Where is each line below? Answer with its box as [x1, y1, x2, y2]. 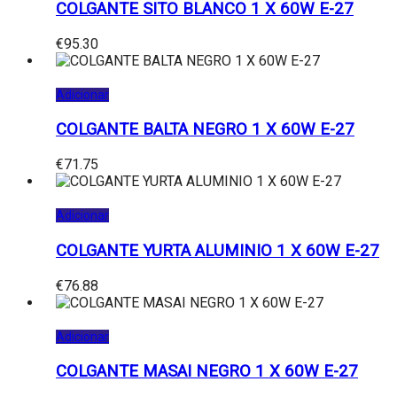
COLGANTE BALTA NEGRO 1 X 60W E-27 [56, 120, 354, 140]
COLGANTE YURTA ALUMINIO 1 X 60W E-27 [56, 240, 379, 261]
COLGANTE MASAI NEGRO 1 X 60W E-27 [56, 362, 358, 382]
